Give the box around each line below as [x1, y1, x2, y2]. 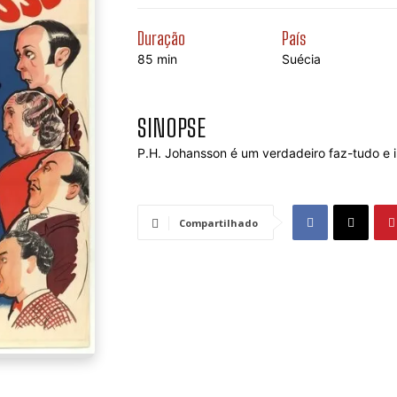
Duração [137, 27, 185, 49]
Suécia [281, 51, 321, 66]
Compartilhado [179, 216, 258, 230]
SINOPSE [137, 113, 206, 143]
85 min [137, 51, 177, 66]
